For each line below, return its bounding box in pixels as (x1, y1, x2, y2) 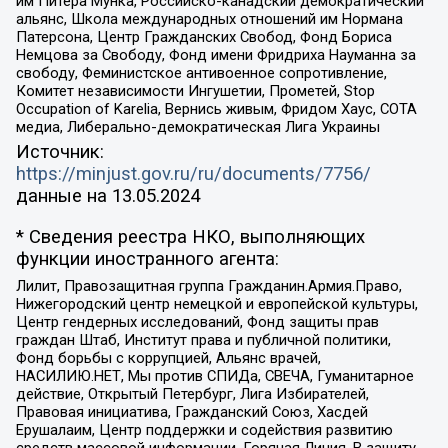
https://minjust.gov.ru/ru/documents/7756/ (15, 163, 371, 186)
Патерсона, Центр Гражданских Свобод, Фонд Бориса (15, 27, 392, 46)
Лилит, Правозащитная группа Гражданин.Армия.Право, (15, 277, 402, 296)
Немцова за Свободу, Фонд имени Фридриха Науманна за (15, 45, 416, 64)
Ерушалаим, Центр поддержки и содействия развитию (15, 421, 393, 440)
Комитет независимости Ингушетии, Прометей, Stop (15, 81, 375, 100)
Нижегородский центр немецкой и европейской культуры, (15, 295, 418, 314)
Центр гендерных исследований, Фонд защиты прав (15, 313, 379, 332)
